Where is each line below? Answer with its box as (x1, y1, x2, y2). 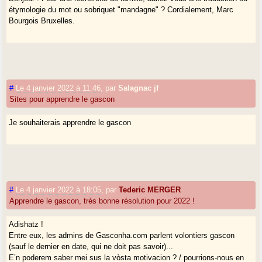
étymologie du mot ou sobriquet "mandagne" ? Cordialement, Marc (9, 5, 234, 14)
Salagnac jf (118, 83, 159, 92)
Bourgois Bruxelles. (9, 16, 75, 25)
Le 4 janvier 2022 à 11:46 (16, 83, 101, 92)
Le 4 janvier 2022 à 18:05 (16, 185, 102, 194)
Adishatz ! (9, 219, 44, 229)
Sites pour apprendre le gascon (9, 94, 115, 104)
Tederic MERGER (119, 185, 181, 194)
